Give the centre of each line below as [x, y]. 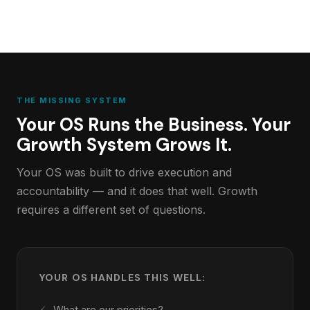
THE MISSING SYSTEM [72, 100]
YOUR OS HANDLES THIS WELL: [123, 277]
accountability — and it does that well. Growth [137, 191]
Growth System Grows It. [124, 145]
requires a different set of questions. [111, 210]
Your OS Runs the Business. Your [154, 125]
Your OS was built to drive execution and [124, 172]
